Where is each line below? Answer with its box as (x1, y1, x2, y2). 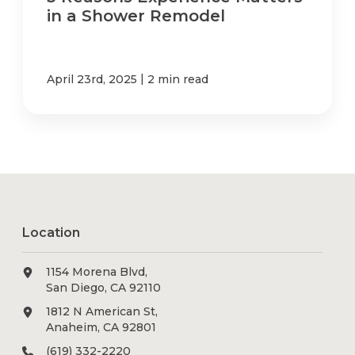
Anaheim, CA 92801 (46, 319, 157, 334)
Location (22, 224, 81, 240)
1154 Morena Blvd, (46, 264, 148, 279)
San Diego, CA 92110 (46, 280, 162, 295)
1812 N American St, (46, 303, 158, 319)
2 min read (147, 71, 209, 86)
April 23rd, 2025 (47, 71, 138, 86)
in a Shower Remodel (47, 6, 226, 25)
